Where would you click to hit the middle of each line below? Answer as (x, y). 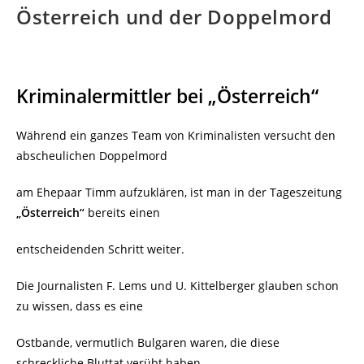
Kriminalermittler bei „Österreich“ (167, 95)
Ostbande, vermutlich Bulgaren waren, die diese (148, 342)
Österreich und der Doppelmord (174, 16)
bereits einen (122, 212)
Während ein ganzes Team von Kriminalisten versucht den (176, 135)
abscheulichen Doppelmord (92, 155)
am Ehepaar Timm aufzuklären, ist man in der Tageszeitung (179, 192)
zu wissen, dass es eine (80, 305)
